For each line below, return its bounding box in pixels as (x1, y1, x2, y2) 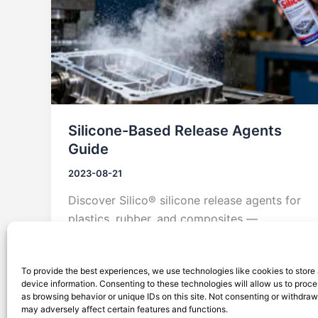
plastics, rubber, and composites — (68, 211, 258, 226)
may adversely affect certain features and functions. (21, 304, 228, 314)
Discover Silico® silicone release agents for (68, 192, 301, 207)
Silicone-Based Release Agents (68, 122, 282, 140)
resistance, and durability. (68, 248, 205, 263)
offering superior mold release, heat (68, 229, 261, 244)
